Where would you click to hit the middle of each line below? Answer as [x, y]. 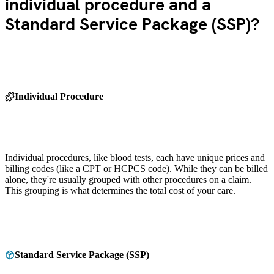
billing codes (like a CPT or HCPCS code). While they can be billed [136, 168]
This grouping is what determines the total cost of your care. [120, 190]
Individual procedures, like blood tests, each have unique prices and [135, 157]
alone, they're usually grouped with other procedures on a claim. [128, 179]
